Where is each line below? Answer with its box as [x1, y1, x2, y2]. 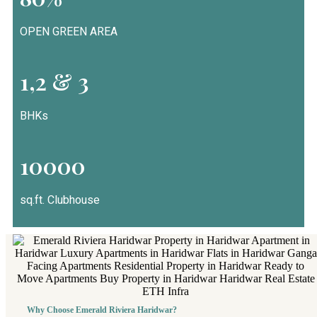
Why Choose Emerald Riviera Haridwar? [27, 304, 177, 315]
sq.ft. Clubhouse [20, 192, 100, 209]
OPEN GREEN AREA [20, 23, 117, 40]
